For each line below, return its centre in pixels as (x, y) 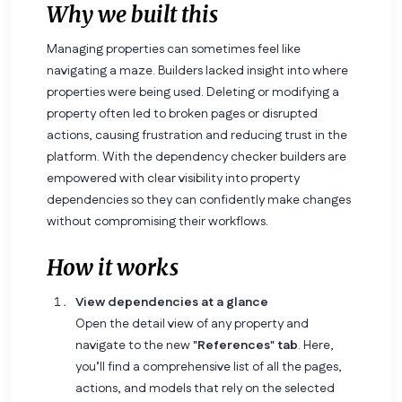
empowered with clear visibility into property (173, 178)
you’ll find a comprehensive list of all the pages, (209, 367)
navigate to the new (134, 345)
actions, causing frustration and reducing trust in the (197, 135)
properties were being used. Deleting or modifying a (193, 92)
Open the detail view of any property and (192, 323)
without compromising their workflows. (157, 221)
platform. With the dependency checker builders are (197, 157)
